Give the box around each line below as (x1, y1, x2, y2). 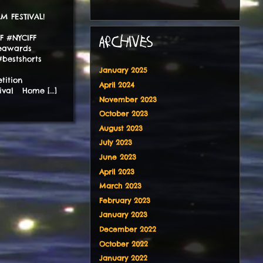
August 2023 (99, 123, 143, 133)
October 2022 (99, 239, 148, 248)
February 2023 (99, 195, 150, 205)
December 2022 (99, 225, 156, 234)
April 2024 (99, 80, 134, 90)
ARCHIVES (99, 33, 153, 50)
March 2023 (99, 181, 141, 191)
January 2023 (99, 210, 147, 220)
